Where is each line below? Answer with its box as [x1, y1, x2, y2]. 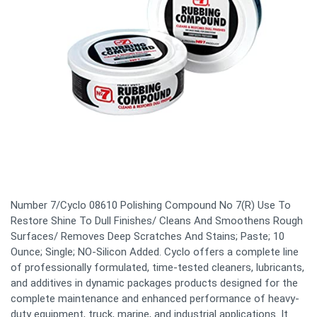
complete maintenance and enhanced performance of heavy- [11, 292, 299, 306]
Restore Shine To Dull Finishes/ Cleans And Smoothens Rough [11, 214, 303, 228]
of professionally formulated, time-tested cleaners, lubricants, [11, 261, 304, 275]
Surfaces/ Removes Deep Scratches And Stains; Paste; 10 [11, 230, 284, 243]
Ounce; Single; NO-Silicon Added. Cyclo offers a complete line [11, 246, 299, 259]
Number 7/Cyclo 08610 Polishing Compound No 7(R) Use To [11, 199, 291, 212]
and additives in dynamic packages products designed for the [11, 277, 298, 290]
